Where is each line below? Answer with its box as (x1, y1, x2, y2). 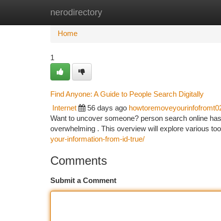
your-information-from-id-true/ (50, 135, 145, 143)
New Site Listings (100, 8, 155, 16)
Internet (52, 104, 76, 112)
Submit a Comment (50, 177, 116, 184)
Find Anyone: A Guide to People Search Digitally (50, 90, 204, 98)
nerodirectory (50, 7, 102, 17)
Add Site (170, 8, 197, 16)
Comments (50, 154, 107, 167)
